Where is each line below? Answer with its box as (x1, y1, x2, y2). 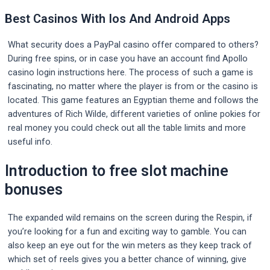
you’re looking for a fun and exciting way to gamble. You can (8, 226, 246, 237)
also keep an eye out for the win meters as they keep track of (8, 240, 252, 251)
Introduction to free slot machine (5, 162, 228, 180)
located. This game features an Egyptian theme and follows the (8, 94, 259, 105)
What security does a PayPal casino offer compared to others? (8, 39, 259, 50)
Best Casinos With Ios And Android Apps (5, 11, 230, 26)
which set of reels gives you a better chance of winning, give (8, 254, 246, 265)
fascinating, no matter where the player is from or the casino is (8, 80, 258, 92)
